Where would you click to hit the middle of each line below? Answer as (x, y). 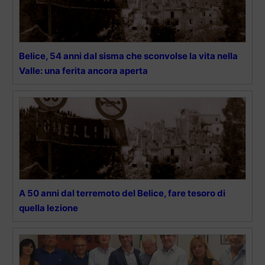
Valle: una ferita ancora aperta (83, 70)
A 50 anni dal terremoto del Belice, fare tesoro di (122, 193)
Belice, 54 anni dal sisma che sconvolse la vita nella (128, 56)
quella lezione (49, 208)
